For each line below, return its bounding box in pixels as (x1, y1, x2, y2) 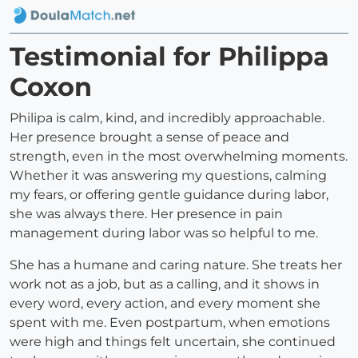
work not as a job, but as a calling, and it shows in (10, 276, 320, 292)
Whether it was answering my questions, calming (10, 168, 327, 184)
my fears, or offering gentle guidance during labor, (10, 187, 328, 203)
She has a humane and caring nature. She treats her (10, 257, 342, 273)
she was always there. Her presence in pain (10, 206, 283, 222)
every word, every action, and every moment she (10, 296, 320, 312)
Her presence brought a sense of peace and (10, 129, 289, 145)
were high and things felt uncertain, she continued (10, 334, 336, 350)
